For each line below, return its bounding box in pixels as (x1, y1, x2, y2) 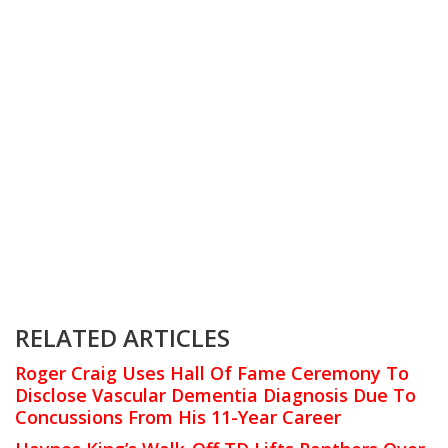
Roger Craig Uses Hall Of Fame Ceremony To (15, 360, 409, 385)
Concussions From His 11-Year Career (15, 404, 341, 429)
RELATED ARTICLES (15, 320, 230, 354)
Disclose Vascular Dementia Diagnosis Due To (15, 382, 416, 407)
